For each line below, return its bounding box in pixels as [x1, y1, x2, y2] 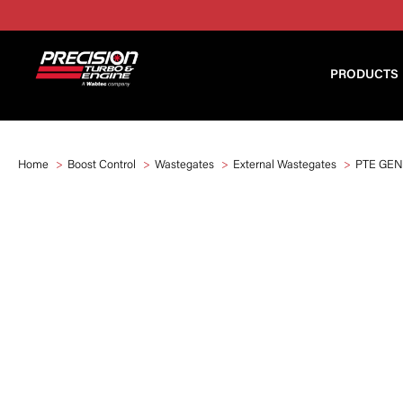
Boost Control [67, 159, 136, 171]
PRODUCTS [330, 69, 399, 83]
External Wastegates [233, 159, 336, 171]
